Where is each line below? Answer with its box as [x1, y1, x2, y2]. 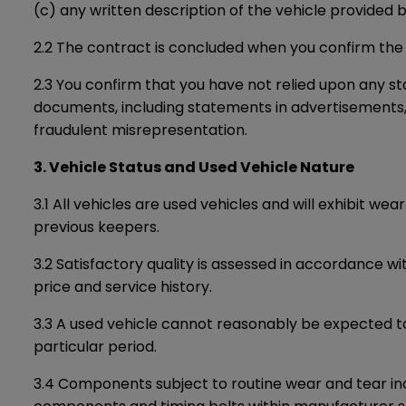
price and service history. [34, 276, 212, 297]
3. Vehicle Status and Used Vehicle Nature [34, 157, 354, 178]
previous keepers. [34, 217, 159, 237]
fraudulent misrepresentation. [34, 120, 247, 140]
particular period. [34, 336, 157, 357]
